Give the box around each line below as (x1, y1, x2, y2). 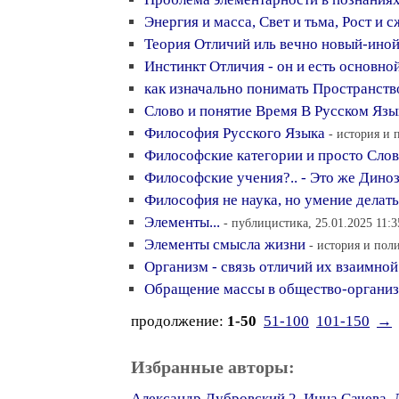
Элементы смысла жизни (144, 236, 305, 253)
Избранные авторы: (131, 357, 295, 377)
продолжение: (131, 313, 227, 330)
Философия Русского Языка (144, 125, 325, 142)
